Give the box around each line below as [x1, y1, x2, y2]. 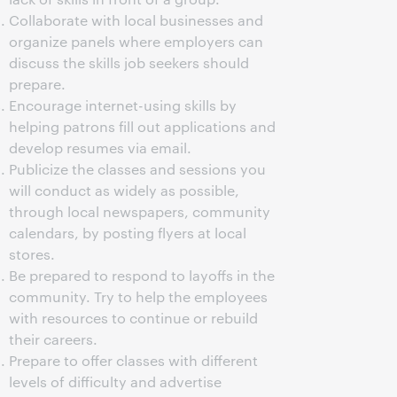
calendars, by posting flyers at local [9, 223, 246, 242]
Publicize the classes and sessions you [9, 160, 266, 178]
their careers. [9, 330, 97, 348]
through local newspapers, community [9, 202, 270, 221]
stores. [9, 245, 55, 263]
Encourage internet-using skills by [9, 96, 237, 114]
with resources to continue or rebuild [9, 308, 258, 327]
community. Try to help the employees [9, 287, 268, 306]
